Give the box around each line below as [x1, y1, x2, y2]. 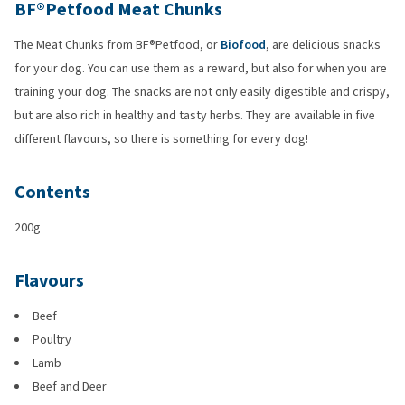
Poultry [33, 331, 71, 348]
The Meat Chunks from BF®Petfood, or [14, 36, 221, 53]
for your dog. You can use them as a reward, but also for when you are [14, 60, 387, 77]
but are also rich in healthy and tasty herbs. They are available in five [14, 107, 375, 124]
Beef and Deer [33, 378, 107, 395]
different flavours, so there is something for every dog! [14, 130, 308, 147]
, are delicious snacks [266, 36, 381, 53]
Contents [14, 180, 90, 204]
